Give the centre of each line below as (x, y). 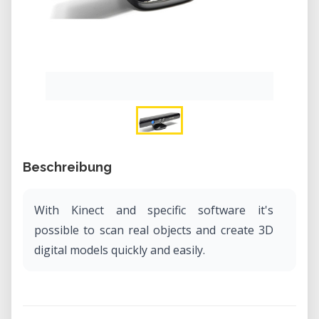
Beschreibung (67, 167)
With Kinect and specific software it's (154, 210)
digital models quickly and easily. (120, 250)
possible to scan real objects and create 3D (154, 230)
